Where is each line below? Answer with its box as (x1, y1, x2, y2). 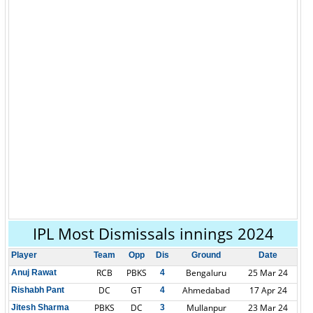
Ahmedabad (182, 284, 230, 296)
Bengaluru (186, 267, 226, 279)
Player (11, 250, 37, 260)
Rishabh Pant (11, 285, 64, 295)
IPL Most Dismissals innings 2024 (32, 223, 274, 244)
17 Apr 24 (249, 284, 287, 296)
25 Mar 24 (248, 267, 288, 279)
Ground (191, 250, 221, 260)
